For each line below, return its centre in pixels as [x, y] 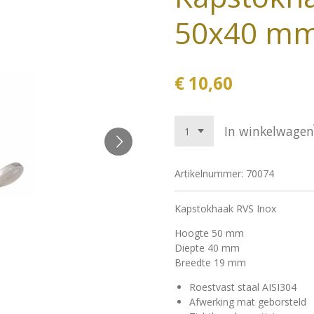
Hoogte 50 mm [209, 233]
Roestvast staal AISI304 [243, 287]
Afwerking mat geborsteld [248, 301]
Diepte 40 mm [207, 247]
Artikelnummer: [209, 173]
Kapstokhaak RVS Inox [225, 208]
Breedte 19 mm [210, 262]
